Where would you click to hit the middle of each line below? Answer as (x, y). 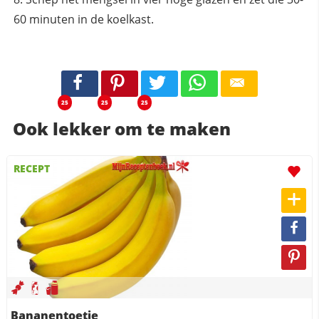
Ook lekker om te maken (121, 129)
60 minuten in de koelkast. (83, 19)
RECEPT (32, 169)
